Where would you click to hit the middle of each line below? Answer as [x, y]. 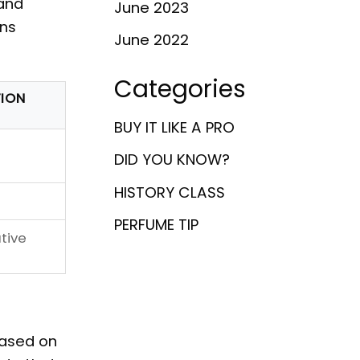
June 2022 [151, 39]
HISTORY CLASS [170, 192]
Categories [180, 88]
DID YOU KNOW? [172, 160]
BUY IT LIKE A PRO [174, 128]
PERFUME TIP [156, 224]
